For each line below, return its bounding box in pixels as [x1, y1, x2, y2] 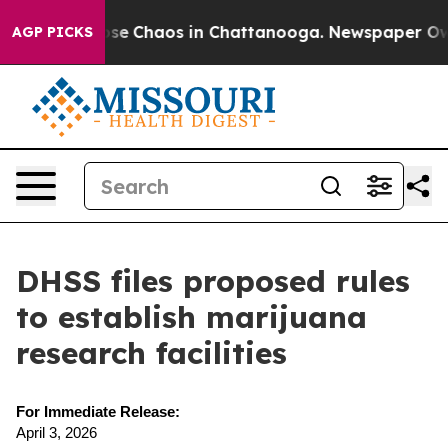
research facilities [16, 334, 287, 372]
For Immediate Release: [16, 403, 180, 420]
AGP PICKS [12, 23, 93, 41]
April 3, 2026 [16, 424, 97, 441]
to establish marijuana [16, 298, 367, 336]
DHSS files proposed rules [16, 262, 410, 300]
